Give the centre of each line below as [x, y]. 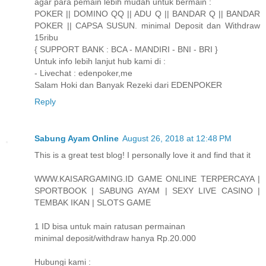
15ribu [46, 38]
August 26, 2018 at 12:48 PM [177, 139]
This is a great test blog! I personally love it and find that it [142, 155]
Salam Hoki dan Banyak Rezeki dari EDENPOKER [128, 85]
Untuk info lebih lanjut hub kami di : [100, 61]
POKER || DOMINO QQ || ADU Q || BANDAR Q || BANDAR [147, 14]
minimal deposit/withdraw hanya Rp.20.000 [115, 238]
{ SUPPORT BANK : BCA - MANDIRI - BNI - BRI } [126, 50]
